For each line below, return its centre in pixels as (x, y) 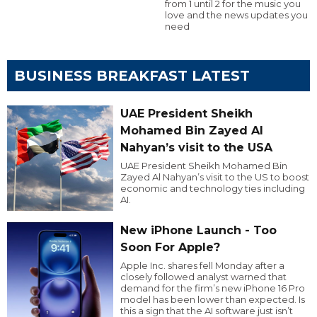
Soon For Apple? (170, 248)
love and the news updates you (236, 15)
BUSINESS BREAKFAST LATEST (132, 75)
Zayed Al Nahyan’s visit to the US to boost (214, 177)
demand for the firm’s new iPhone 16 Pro (212, 288)
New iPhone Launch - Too (198, 231)
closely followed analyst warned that (203, 277)
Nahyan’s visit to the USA (196, 147)
